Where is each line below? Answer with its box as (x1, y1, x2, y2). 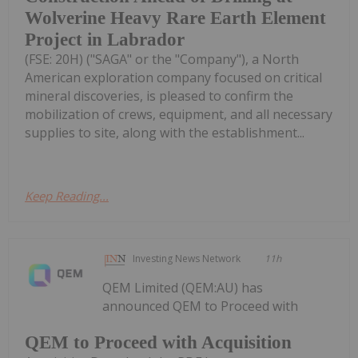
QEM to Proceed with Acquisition (25, 332, 292, 353)
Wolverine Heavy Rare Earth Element (25, 7, 326, 28)
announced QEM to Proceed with (102, 296, 299, 315)
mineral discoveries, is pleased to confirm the (25, 86, 293, 105)
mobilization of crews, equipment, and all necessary (25, 105, 332, 123)
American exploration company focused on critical (25, 68, 322, 86)
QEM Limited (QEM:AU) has (102, 278, 264, 296)
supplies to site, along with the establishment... (25, 123, 304, 141)
